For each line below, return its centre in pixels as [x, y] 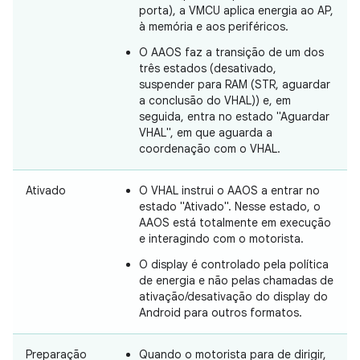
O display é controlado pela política [234, 265]
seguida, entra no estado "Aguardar [234, 117]
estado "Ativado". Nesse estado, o [230, 207]
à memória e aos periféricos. [214, 27]
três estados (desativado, [208, 69]
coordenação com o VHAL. [210, 149]
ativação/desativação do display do [233, 297]
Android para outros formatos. [221, 313]
